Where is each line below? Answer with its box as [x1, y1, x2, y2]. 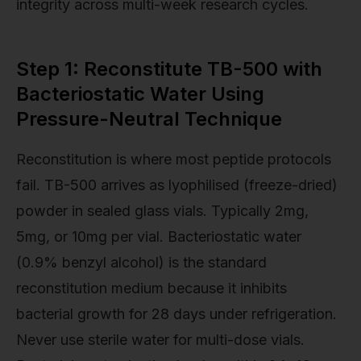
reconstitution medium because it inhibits [16, 279, 287, 297]
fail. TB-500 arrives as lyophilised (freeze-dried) [16, 176, 338, 193]
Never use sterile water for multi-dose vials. [16, 330, 305, 348]
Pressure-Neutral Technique [16, 106, 282, 131]
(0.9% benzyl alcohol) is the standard [16, 253, 267, 271]
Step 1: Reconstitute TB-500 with [16, 56, 322, 81]
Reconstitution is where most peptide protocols [16, 150, 331, 168]
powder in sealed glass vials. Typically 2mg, [16, 201, 309, 219]
